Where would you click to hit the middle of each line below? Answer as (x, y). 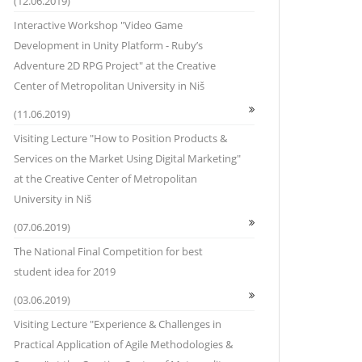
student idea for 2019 (65, 271)
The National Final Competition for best (108, 251)
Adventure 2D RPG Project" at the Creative (115, 65)
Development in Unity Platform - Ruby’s (108, 45)
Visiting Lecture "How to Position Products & (120, 138)
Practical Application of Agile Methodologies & (123, 344)
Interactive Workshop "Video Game (98, 25)
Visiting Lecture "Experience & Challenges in (118, 324)
